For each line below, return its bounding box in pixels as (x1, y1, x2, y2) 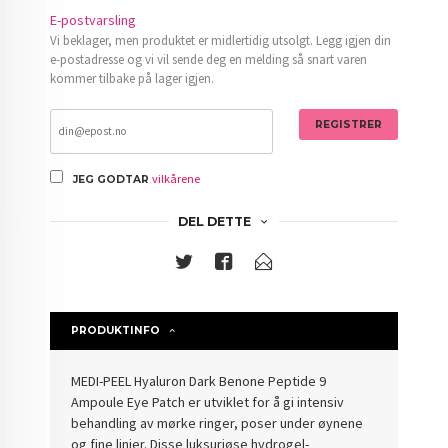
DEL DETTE (177, 213, 251, 229)
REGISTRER (314, 117, 382, 131)
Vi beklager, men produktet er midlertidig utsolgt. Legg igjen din (50, 31, 392, 49)
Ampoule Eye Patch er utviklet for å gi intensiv (71, 392, 345, 411)
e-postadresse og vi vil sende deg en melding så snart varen (50, 50, 368, 68)
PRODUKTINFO (71, 323, 161, 337)
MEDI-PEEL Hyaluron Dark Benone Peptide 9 (71, 371, 327, 390)
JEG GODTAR (73, 172, 150, 186)
